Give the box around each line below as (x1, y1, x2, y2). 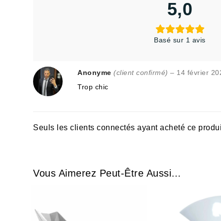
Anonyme (77, 69, 114, 76)
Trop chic (77, 83, 109, 91)
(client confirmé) (113, 69, 168, 76)
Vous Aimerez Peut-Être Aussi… (33, 168, 182, 179)
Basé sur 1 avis (154, 36, 206, 44)
